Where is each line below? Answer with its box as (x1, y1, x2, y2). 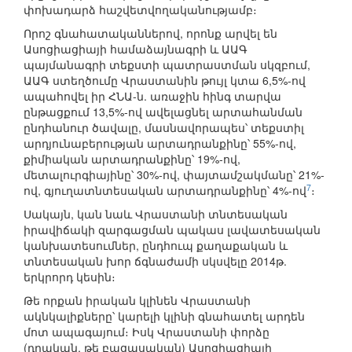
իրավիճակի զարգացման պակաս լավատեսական (24, 222, 321, 238)
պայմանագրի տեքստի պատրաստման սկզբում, (24, 57, 310, 73)
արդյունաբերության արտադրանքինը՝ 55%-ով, (24, 135, 296, 152)
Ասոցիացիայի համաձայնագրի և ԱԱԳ (24, 41, 247, 57)
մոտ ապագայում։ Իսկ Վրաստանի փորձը (24, 324, 269, 340)
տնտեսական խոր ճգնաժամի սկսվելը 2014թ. (24, 253, 287, 269)
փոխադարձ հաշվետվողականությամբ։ (24, 2, 257, 18)
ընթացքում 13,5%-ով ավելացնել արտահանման (24, 104, 302, 120)
